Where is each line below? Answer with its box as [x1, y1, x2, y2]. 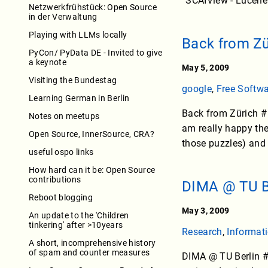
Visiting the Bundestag [29, 75, 117, 85]
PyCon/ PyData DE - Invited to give [29, 47, 163, 57]
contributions [29, 174, 81, 184]
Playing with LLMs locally [29, 29, 127, 39]
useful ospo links [29, 147, 94, 157]
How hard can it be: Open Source [29, 165, 156, 175]
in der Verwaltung [29, 11, 98, 22]
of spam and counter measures [29, 247, 150, 257]
